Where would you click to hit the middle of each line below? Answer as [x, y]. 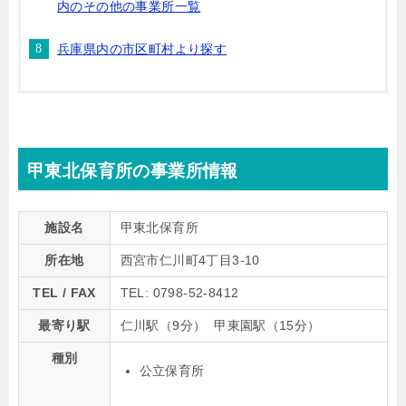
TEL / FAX [64, 293]
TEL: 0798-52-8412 [179, 293]
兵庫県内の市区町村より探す [142, 49]
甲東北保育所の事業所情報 [133, 171]
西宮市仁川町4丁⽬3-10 [190, 260]
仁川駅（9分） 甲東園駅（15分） [220, 325]
